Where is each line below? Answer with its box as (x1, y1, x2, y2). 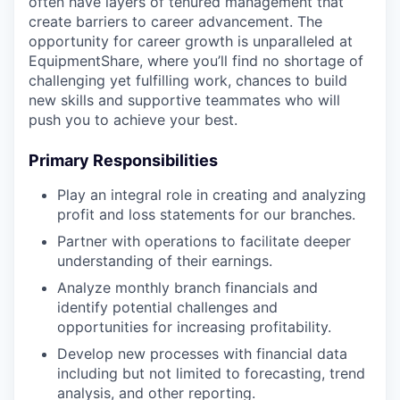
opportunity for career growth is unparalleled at (29, 32, 353, 51)
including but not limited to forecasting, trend (57, 364, 365, 383)
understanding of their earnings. (57, 252, 272, 271)
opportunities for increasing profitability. (57, 318, 331, 337)
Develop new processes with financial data (57, 345, 347, 363)
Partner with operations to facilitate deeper (57, 232, 351, 251)
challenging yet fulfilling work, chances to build (29, 71, 347, 90)
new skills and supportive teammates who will (29, 91, 340, 110)
